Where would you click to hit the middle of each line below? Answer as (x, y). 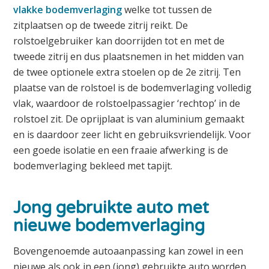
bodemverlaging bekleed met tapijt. (93, 166)
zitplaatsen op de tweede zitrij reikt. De (101, 26)
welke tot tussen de (167, 10)
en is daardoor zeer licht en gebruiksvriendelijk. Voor (132, 135)
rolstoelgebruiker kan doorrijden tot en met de (119, 41)
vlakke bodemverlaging (68, 10)
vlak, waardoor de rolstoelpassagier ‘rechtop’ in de (127, 104)
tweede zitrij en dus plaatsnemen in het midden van (129, 57)
